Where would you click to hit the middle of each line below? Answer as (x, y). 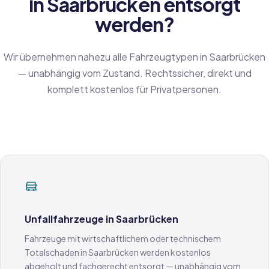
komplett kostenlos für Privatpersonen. (134, 89)
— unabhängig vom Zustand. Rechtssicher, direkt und (134, 73)
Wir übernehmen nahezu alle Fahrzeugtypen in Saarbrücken (134, 57)
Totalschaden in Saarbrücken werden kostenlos (118, 252)
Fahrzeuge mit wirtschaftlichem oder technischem (123, 238)
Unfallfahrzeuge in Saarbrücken (101, 219)
